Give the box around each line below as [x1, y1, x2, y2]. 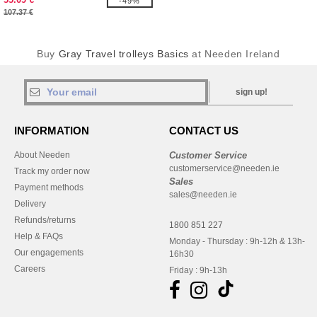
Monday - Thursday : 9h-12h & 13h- [169, 236, 305, 246]
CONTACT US [169, 125, 238, 137]
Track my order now [14, 166, 90, 176]
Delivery [14, 199, 46, 209]
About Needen [14, 150, 70, 160]
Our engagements [14, 248, 83, 258]
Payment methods [14, 183, 83, 192]
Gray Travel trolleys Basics [58, 48, 189, 59]
